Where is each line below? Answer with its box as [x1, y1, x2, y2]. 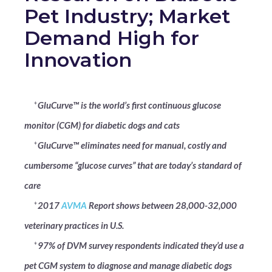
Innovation [24, 48, 132, 72]
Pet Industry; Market [24, 4, 230, 28]
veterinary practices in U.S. [24, 220, 124, 231]
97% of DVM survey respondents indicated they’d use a [38, 240, 244, 251]
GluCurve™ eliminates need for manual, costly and [38, 140, 226, 151]
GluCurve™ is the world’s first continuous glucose [38, 100, 221, 110]
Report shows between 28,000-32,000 [87, 200, 237, 211]
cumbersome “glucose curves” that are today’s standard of [24, 160, 242, 171]
